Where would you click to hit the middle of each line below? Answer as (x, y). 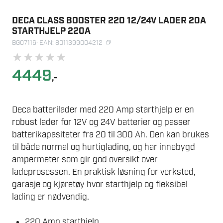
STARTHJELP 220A (51, 31)
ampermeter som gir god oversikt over (85, 160)
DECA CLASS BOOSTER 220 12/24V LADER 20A (109, 21)
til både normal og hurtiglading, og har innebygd (104, 147)
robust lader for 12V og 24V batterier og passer (101, 122)
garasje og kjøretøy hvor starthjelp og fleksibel (100, 184)
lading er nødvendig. (51, 197)
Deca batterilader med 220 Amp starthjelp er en (103, 110)
